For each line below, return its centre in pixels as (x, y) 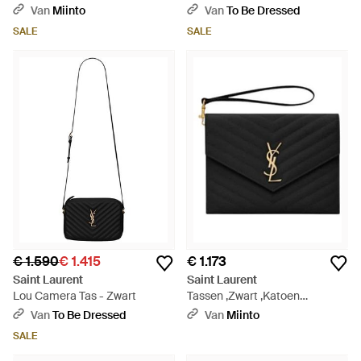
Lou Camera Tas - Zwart (75, 296)
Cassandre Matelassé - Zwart (262, 312)
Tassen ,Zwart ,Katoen (243, 296)
